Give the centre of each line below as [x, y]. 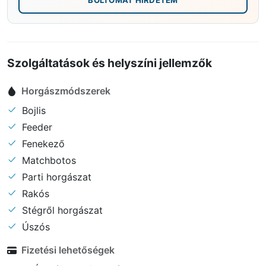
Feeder [36, 127]
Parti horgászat [55, 177]
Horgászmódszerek [66, 91]
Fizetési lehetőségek [68, 250]
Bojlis [32, 110]
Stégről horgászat [61, 210]
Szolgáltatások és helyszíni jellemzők [110, 63]
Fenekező [42, 143]
